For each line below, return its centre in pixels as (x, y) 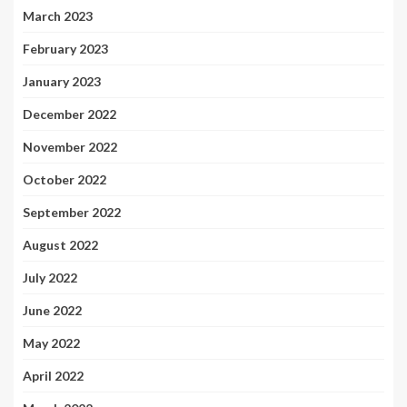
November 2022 (70, 147)
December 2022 (69, 114)
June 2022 (52, 311)
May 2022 (51, 343)
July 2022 (50, 278)
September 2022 (72, 213)
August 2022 (60, 245)
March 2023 (58, 16)
